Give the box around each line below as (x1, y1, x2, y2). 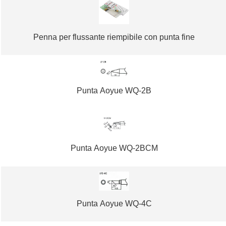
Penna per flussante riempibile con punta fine (33, 32, 195, 41)
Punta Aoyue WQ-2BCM (70, 144, 158, 153)
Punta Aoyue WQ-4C (76, 199, 152, 208)
